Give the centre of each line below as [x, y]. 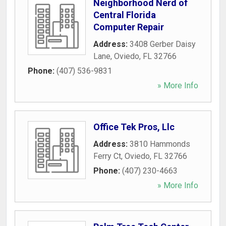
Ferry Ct [107, 156]
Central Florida [125, 15]
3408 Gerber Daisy [163, 44]
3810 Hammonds [160, 144]
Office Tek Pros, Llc [134, 127]
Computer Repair [129, 27]
